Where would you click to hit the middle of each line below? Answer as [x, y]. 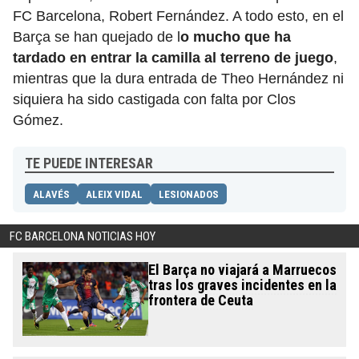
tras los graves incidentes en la [242, 285]
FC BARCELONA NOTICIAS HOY [83, 237]
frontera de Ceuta [200, 301]
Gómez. [38, 121]
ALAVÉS [51, 195]
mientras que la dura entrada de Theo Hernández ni [178, 79]
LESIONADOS [189, 195]
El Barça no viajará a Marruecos [242, 270]
